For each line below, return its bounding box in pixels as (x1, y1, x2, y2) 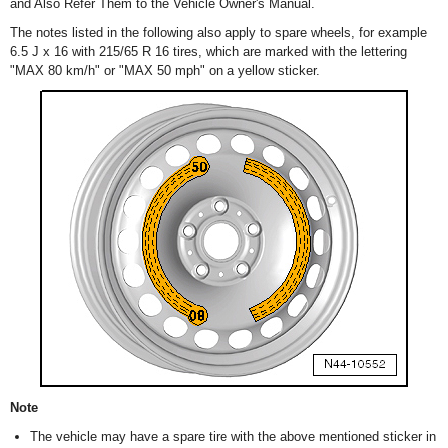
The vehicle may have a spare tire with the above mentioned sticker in (30, 429, 436, 444)
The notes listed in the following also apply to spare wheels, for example (10, 25, 427, 40)
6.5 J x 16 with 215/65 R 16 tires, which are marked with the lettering (10, 44, 407, 59)
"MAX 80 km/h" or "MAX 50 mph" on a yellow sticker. (10, 63, 320, 78)
